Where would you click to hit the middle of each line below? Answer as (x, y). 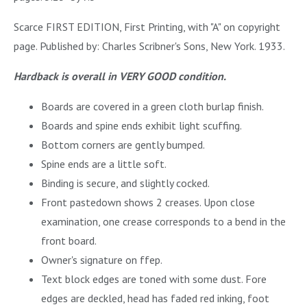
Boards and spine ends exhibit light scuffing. (142, 125)
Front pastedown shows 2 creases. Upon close (148, 202)
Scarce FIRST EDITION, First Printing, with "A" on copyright (147, 26)
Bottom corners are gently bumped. (123, 144)
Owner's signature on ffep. (102, 259)
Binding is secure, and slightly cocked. (125, 183)
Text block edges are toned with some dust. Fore (154, 279)
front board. (70, 240)
